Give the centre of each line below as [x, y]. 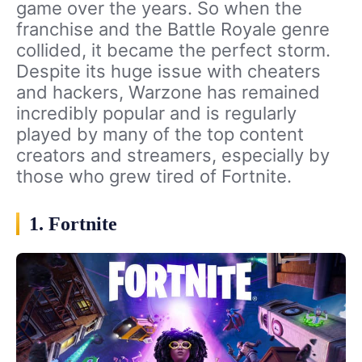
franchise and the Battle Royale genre [173, 29]
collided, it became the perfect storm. [173, 50]
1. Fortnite [73, 223]
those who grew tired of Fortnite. [154, 176]
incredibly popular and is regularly [156, 113]
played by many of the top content [160, 134]
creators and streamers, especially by [173, 155]
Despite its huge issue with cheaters [168, 71]
